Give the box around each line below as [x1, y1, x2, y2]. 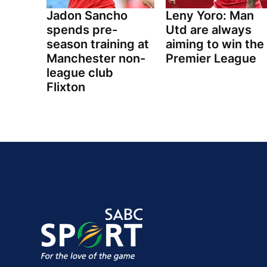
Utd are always [165, 23, 252, 38]
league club [46, 66, 113, 80]
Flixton [46, 80, 85, 95]
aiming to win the [165, 37, 264, 52]
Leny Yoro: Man [165, 8, 254, 23]
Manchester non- [46, 51, 145, 66]
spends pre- [46, 23, 117, 38]
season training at [46, 37, 149, 52]
